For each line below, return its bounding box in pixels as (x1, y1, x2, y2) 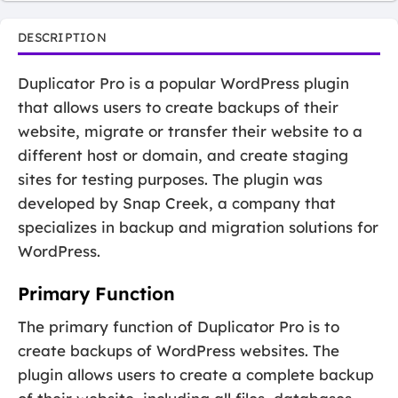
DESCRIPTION (18, 28, 107, 44)
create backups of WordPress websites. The (18, 341, 339, 361)
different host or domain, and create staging (18, 145, 348, 164)
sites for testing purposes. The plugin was (18, 169, 322, 188)
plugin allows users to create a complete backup (18, 365, 374, 385)
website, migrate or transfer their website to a (18, 121, 362, 140)
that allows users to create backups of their (18, 97, 338, 116)
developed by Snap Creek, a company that (18, 193, 336, 212)
